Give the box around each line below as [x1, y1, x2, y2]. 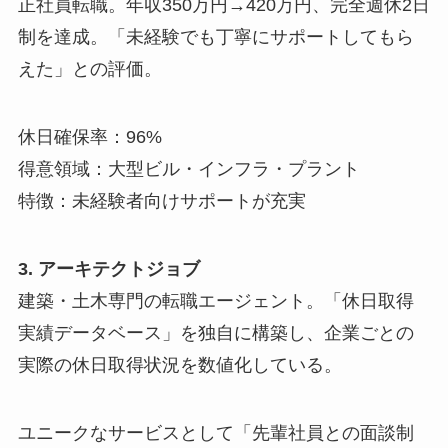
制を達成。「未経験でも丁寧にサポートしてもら [17, 27, 414, 48]
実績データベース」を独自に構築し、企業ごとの [17, 323, 414, 344]
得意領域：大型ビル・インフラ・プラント [17, 159, 360, 180]
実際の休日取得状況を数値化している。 [17, 355, 342, 376]
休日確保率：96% [17, 127, 162, 148]
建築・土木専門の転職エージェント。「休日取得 [17, 291, 414, 312]
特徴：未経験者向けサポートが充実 [17, 191, 306, 212]
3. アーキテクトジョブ [17, 259, 200, 280]
